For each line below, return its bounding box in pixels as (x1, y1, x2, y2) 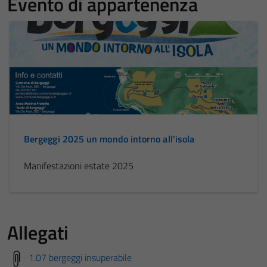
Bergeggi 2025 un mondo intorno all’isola (24, 132, 195, 147)
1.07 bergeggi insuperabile (29, 250, 132, 265)
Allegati (7, 218, 69, 247)
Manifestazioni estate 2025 (24, 159, 133, 173)
